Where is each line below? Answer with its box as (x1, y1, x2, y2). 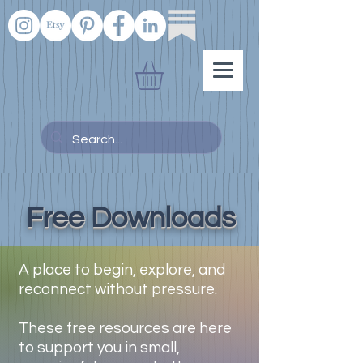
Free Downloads (25, 202, 236, 233)
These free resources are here (19, 319, 232, 336)
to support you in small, (19, 339, 180, 356)
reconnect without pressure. (19, 280, 217, 297)
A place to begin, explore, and (19, 261, 225, 278)
